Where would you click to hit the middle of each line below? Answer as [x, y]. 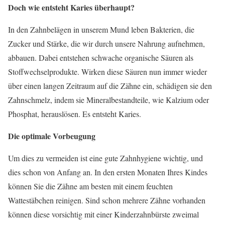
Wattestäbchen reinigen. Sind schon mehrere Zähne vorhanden [107, 200]
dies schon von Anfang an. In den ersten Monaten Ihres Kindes [108, 172]
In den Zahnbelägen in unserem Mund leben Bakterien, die [101, 30]
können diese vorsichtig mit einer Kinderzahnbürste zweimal [103, 214]
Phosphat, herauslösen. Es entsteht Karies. [75, 114]
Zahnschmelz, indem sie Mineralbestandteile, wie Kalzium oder [108, 100]
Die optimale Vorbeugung [52, 136]
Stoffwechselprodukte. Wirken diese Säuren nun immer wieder [107, 72]
